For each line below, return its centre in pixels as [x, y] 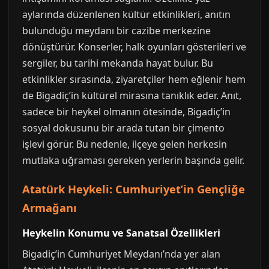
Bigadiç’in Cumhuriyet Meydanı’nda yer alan [121, 254]
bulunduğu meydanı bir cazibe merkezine [116, 31]
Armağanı [50, 207]
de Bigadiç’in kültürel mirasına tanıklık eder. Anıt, [132, 95]
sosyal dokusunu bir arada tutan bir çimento [123, 128]
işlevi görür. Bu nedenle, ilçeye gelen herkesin [125, 144]
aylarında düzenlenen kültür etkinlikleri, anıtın [126, 14]
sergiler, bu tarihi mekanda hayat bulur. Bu [118, 63]
